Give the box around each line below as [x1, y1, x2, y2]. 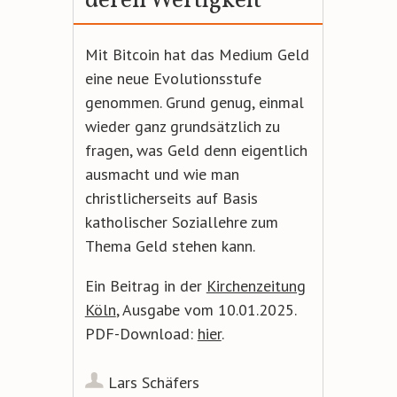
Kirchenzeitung [206, 275, 306, 296]
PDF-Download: [84, 323, 198, 344]
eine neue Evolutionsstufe [84, 67, 261, 89]
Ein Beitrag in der [84, 275, 206, 296]
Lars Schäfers [107, 371, 199, 393]
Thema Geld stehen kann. [84, 235, 255, 256]
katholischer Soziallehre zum [84, 211, 278, 232]
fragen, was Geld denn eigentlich [84, 139, 307, 160]
